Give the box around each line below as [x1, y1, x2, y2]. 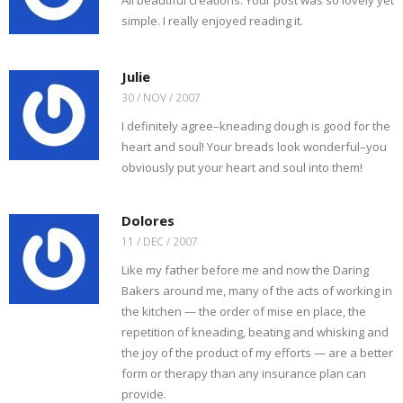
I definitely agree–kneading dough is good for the [121, 118, 390, 134]
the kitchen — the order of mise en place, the [121, 303, 366, 319]
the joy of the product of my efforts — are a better [121, 345, 393, 361]
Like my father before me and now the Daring [121, 262, 369, 278]
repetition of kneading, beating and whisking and [121, 324, 389, 340]
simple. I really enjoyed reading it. [121, 13, 303, 29]
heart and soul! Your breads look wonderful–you [121, 139, 387, 155]
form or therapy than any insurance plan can [121, 365, 366, 381]
